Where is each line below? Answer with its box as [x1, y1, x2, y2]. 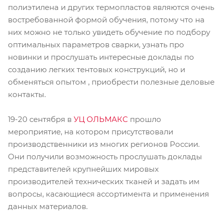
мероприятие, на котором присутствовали [8, 127, 173, 137]
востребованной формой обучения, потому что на [8, 15, 205, 25]
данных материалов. [8, 202, 88, 212]
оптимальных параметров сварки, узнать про [8, 40, 184, 50]
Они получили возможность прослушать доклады [8, 152, 202, 162]
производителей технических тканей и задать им [8, 177, 200, 187]
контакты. [8, 90, 46, 100]
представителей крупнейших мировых [8, 164, 159, 174]
